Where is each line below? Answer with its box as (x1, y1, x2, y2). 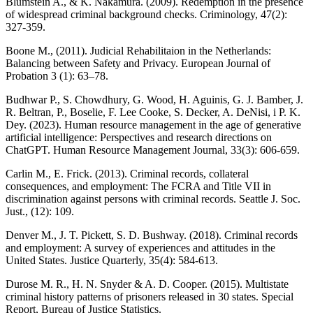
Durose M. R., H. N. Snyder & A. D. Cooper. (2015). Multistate (6, 277, 289, 290)
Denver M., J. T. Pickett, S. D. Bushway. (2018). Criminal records (6, 228, 298, 241)
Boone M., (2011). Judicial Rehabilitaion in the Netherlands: (6, 44, 271, 57)
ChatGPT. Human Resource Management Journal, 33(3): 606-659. (6, 143, 300, 156)
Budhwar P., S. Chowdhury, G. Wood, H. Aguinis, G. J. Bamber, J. (6, 93, 303, 105)
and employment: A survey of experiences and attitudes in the (6, 241, 275, 254)
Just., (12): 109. (6, 205, 74, 217)
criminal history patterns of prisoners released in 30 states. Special (6, 290, 293, 303)
